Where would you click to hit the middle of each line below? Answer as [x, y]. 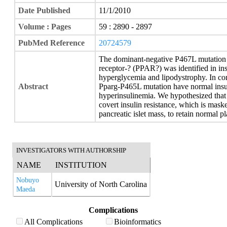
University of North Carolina [101, 184]
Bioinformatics [138, 222]
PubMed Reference [51, 43]
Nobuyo [28, 180]
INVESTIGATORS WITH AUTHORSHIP [71, 150]
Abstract [33, 86]
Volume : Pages [45, 27]
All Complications [53, 222]
